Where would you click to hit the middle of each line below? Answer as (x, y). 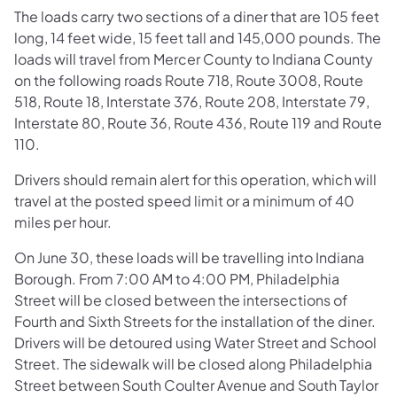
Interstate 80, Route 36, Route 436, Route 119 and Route (198, 122)
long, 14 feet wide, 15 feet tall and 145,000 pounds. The (198, 37)
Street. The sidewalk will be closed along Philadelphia (193, 363)
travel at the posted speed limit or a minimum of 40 (184, 200)
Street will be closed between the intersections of (181, 300)
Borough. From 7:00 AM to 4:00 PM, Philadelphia (177, 278)
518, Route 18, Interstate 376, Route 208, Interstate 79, (192, 101)
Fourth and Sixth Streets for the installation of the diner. (195, 321)
